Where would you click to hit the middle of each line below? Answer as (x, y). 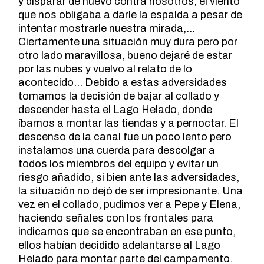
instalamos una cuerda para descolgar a (117, 151)
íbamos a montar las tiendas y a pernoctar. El (129, 123)
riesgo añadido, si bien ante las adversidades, (129, 178)
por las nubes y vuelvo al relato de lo (105, 69)
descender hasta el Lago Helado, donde (115, 110)
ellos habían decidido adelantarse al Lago (120, 245)
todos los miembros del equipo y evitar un (119, 164)
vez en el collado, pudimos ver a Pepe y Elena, (130, 205)
